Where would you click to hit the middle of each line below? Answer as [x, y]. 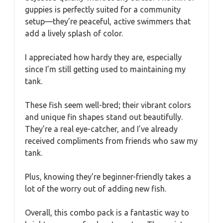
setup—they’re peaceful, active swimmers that [108, 21]
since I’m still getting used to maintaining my [105, 69]
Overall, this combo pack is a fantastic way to [107, 212]
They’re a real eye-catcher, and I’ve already [101, 129]
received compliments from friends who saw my [111, 141]
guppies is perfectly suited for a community [103, 9]
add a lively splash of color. [74, 33]
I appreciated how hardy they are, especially [103, 57]
